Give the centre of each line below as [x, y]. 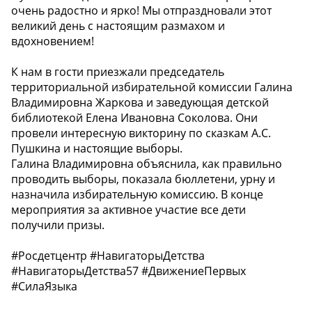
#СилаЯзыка [44, 287]
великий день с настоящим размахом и [118, 26]
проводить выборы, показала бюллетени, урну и [143, 179]
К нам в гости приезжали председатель [118, 72]
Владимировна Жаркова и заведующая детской [140, 103]
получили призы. [58, 225]
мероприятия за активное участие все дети [128, 210]
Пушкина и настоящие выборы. [97, 149]
